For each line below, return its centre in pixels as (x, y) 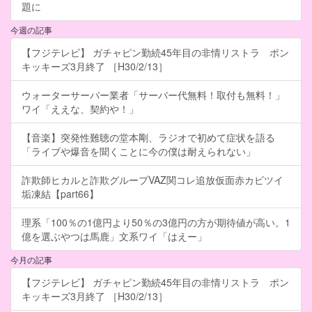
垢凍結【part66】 (60, 194)
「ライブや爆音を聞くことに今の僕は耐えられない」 (139, 151)
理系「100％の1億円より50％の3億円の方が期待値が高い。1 (156, 223)
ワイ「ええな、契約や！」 (80, 109)
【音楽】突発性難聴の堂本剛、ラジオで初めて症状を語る (148, 138)
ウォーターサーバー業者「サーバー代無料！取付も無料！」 (153, 95)
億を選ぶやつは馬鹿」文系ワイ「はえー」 (114, 236)
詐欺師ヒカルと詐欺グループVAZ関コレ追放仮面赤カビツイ (153, 180)
